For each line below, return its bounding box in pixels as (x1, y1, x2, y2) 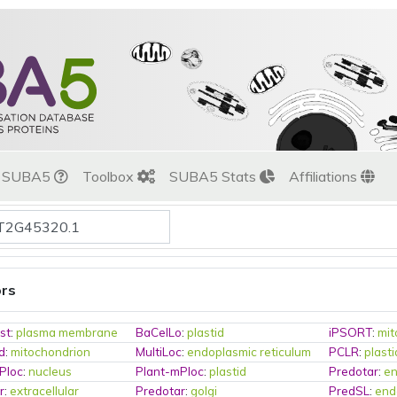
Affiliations (289, 167, 361, 185)
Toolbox (82, 167, 137, 185)
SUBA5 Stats (169, 167, 260, 185)
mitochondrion (11, 345, 91, 359)
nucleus (28, 364, 73, 378)
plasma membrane (16, 325, 119, 339)
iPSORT (329, 325, 373, 339)
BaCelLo (136, 325, 183, 339)
